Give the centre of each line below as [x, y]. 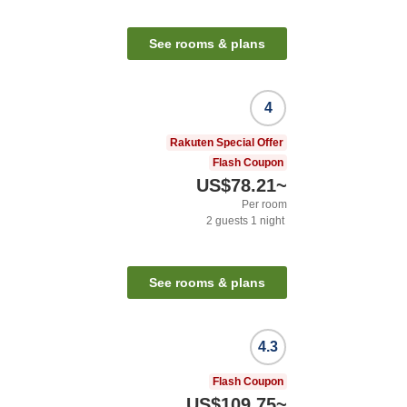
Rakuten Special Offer [227, 143]
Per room [264, 205]
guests [230, 221]
